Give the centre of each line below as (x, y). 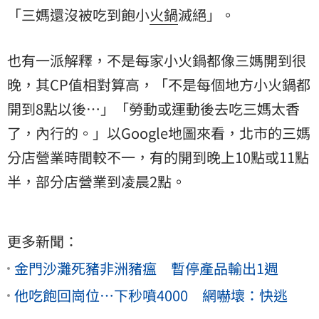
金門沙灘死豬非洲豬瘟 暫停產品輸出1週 (146, 268)
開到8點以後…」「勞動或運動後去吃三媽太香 (153, 109)
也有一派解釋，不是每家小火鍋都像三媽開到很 (157, 61)
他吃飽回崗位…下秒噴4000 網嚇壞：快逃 (151, 296)
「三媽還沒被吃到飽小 (78, 15)
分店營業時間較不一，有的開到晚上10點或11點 (158, 157)
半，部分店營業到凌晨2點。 (96, 182)
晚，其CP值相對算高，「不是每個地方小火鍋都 (159, 85)
